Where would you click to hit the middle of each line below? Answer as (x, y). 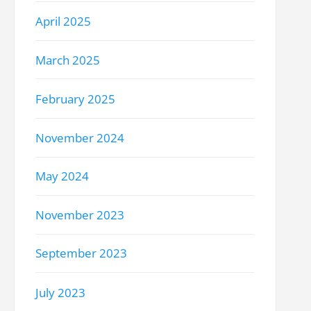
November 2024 (80, 137)
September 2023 (82, 253)
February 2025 (76, 99)
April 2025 (64, 22)
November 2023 (80, 215)
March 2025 (68, 60)
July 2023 (61, 292)
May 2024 (62, 176)
